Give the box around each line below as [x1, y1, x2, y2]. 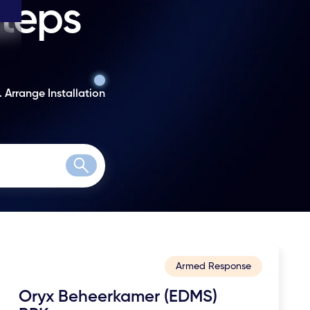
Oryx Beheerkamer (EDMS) [19, 289, 218, 306]
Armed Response [175, 262, 251, 272]
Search [81, 168, 117, 180]
